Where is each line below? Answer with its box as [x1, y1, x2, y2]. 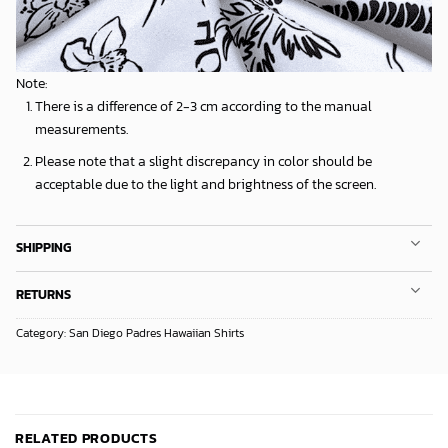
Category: [16, 323, 69, 342]
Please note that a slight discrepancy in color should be [34, 149, 372, 172]
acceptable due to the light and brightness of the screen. [34, 172, 376, 195]
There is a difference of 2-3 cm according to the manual [34, 95, 372, 118]
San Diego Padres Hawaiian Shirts [69, 323, 244, 342]
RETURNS [16, 285, 71, 305]
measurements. [34, 118, 128, 141]
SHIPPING [16, 238, 71, 258]
